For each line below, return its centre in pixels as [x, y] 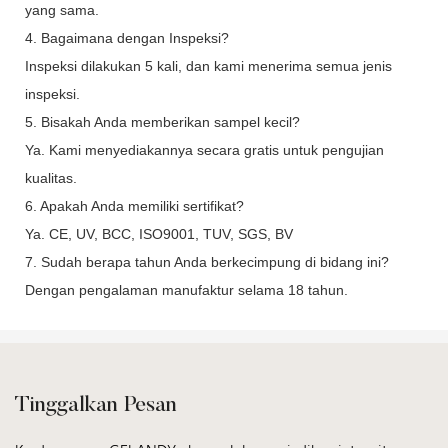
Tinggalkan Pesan [96, 406]
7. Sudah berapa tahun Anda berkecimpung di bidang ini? [207, 261]
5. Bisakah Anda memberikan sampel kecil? [162, 121]
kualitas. [51, 177]
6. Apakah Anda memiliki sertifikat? [134, 205]
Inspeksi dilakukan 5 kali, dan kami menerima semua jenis [208, 65]
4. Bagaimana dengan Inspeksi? [127, 37]
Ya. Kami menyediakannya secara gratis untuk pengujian [204, 149]
